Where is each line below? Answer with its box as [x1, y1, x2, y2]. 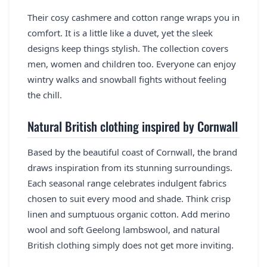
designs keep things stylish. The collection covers [27, 42, 228, 55]
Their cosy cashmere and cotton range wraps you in [27, 11, 240, 24]
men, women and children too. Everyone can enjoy [27, 58, 236, 70]
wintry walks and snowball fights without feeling [27, 73, 226, 86]
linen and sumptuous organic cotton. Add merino [27, 208, 230, 221]
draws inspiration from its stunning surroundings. [27, 162, 232, 174]
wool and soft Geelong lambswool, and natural [27, 223, 220, 236]
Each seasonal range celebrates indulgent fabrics [27, 177, 226, 190]
